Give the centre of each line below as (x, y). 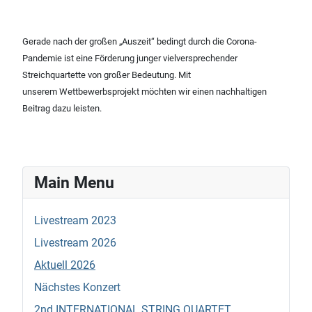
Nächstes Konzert (77, 288)
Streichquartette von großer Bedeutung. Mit (107, 75)
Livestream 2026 (75, 243)
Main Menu (74, 183)
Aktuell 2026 (65, 265)
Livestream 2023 (75, 221)
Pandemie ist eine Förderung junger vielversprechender (130, 58)
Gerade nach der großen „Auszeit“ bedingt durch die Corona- (140, 42)
